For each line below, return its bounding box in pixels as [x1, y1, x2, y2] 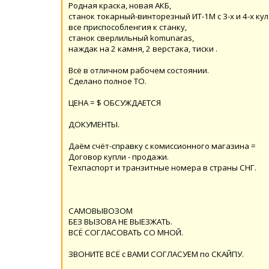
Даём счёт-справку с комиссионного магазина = [68, 140, 256, 151]
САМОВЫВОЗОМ [68, 205, 133, 216]
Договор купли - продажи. [68, 151, 169, 162]
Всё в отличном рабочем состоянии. [68, 64, 209, 76]
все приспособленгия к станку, [68, 21, 187, 32]
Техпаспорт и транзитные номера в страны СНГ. [68, 162, 256, 173]
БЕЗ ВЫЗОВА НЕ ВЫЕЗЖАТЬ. [68, 216, 172, 227]
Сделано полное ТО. [68, 75, 147, 86]
